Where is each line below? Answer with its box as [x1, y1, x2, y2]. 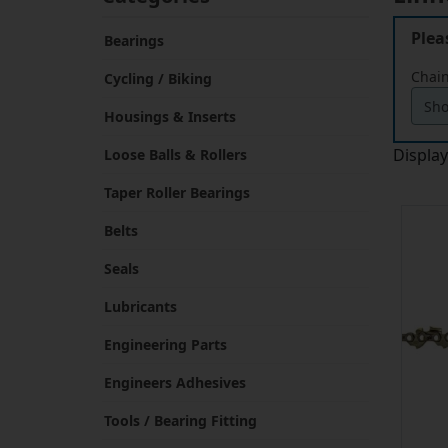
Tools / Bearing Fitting [104, 411, 257, 431]
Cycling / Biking [104, 69, 212, 89]
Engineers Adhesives [104, 373, 246, 393]
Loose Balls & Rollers [104, 145, 247, 165]
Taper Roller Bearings [104, 183, 250, 203]
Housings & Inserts [104, 107, 236, 127]
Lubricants [104, 297, 177, 317]
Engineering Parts [104, 335, 227, 355]
